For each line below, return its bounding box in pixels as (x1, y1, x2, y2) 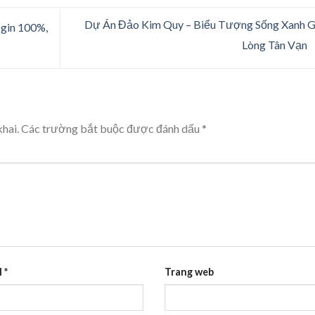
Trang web (165, 265, 214, 278)
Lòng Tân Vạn (241, 38, 309, 52)
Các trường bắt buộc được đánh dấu (21, 121, 202, 135)
